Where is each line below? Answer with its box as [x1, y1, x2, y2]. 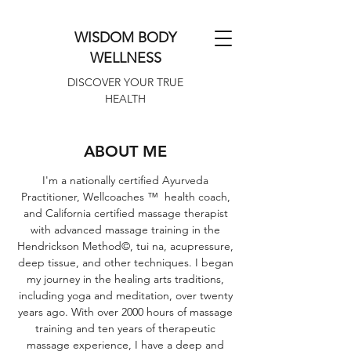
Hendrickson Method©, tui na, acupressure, [17, 239, 233, 253]
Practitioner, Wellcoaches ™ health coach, [20, 190, 230, 204]
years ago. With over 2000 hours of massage [18, 305, 233, 319]
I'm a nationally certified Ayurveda [42, 173, 208, 187]
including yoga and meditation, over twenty [18, 288, 233, 302]
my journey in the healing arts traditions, [27, 272, 224, 286]
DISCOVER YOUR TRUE [67, 75, 183, 89]
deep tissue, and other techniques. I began [17, 255, 233, 270]
